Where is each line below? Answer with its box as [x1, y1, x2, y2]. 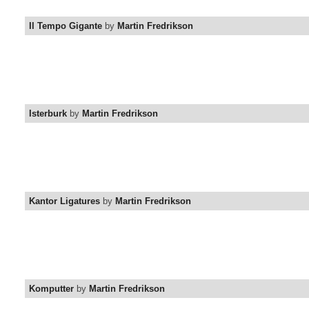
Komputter [29, 283, 74, 295]
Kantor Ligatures [29, 196, 100, 207]
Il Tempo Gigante [29, 21, 102, 32]
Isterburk [29, 108, 67, 119]
